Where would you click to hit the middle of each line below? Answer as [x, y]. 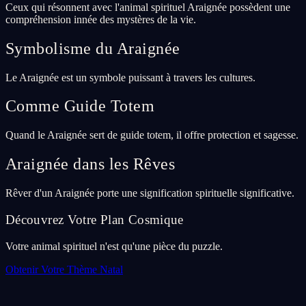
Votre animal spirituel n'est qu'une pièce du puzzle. [114, 246]
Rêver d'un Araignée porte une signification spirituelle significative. [150, 193]
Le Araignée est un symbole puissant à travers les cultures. [130, 77]
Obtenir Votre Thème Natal [64, 269]
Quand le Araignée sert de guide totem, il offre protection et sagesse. [152, 135]
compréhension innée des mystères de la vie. [101, 19]
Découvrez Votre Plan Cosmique [95, 219]
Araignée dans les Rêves [91, 164]
